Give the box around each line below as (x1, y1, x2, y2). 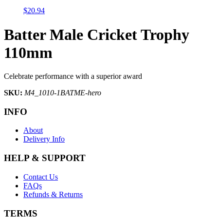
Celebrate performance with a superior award (4, 72, 142, 80)
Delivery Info (23, 135, 65, 144)
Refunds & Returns (23, 190, 83, 199)
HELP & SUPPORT (4, 153, 86, 163)
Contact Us (23, 172, 58, 181)
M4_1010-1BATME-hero (24, 89, 101, 97)
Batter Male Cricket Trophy (4, 25, 189, 43)
